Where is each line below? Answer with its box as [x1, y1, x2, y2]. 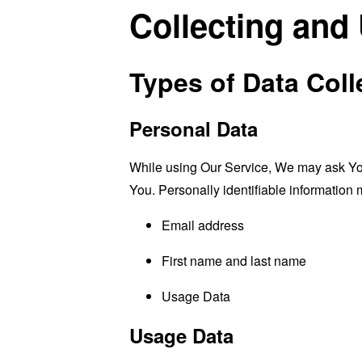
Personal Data [129, 115, 258, 142]
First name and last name [162, 251, 306, 270]
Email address [162, 216, 244, 234]
